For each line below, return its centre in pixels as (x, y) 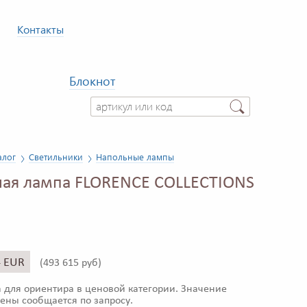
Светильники (56, 157)
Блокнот (92, 81)
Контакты (40, 29)
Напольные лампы (135, 157)
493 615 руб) (72, 263)
